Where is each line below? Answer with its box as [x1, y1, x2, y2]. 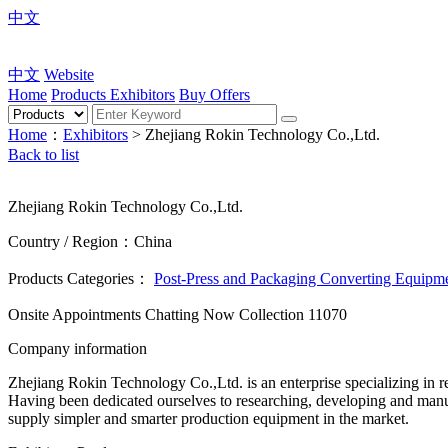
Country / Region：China [8, 233, 172, 250]
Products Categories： [8, 270, 154, 287]
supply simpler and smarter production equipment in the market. [8, 410, 409, 427]
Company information [8, 340, 147, 357]
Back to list [8, 146, 79, 163]
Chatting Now [145, 306, 239, 323]
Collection [239, 306, 304, 323]
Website [44, 66, 94, 83]
